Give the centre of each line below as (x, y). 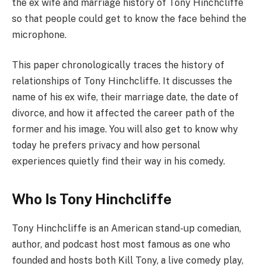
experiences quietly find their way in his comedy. (118, 161)
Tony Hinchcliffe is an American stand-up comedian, (126, 228)
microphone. (39, 34)
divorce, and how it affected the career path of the (123, 113)
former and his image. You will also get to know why (125, 129)
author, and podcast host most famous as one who (121, 244)
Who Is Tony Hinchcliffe (92, 199)
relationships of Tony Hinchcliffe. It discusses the (122, 81)
